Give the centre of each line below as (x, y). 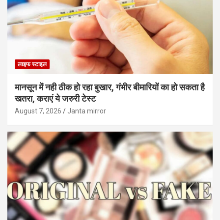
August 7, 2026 (38, 111)
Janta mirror (87, 111)
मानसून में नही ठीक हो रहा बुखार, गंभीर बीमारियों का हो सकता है (110, 87)
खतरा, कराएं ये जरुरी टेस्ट (55, 98)
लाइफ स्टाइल (32, 64)
